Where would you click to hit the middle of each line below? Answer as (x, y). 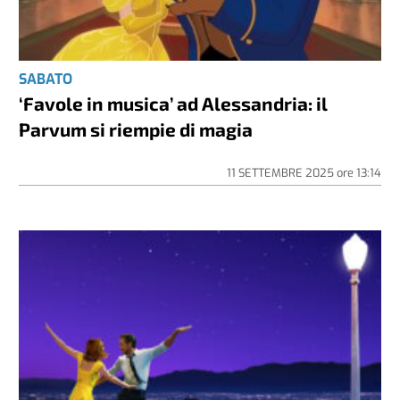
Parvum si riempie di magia (136, 129)
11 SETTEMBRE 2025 (281, 173)
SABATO (46, 79)
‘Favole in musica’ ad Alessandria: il (174, 104)
